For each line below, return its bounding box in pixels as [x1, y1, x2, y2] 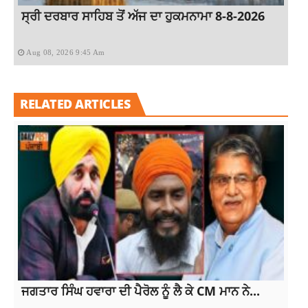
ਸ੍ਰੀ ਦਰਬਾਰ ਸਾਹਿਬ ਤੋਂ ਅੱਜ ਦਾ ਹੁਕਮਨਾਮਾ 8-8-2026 [21, 7, 265, 24]
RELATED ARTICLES [20, 95, 130, 112]
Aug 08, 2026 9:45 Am [26, 47, 105, 56]
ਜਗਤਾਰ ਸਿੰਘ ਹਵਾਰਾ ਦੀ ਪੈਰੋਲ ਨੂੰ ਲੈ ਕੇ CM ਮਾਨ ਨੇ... [21, 282, 260, 299]
